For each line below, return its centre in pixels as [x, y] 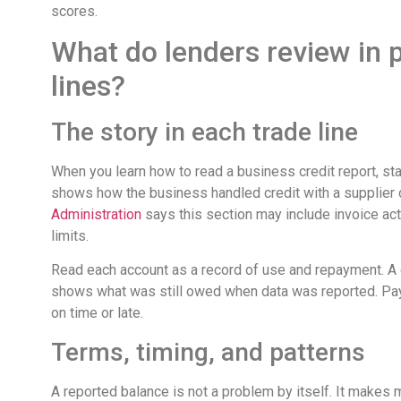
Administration [96, 215]
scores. [74, 11]
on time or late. [97, 313]
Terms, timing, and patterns [208, 352]
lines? [88, 86]
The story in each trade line [205, 132]
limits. [70, 236]
